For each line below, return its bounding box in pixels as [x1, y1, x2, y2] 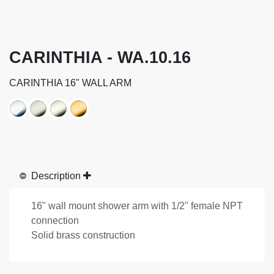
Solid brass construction [31, 229, 135, 240]
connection [31, 215, 79, 226]
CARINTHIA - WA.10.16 [9, 48, 191, 67]
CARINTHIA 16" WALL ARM [9, 77, 131, 88]
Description [31, 170, 81, 181]
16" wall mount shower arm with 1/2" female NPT [31, 200, 243, 211]
